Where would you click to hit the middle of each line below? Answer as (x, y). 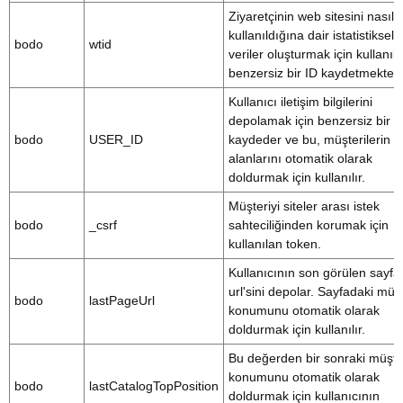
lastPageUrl (122, 300)
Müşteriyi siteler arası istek (304, 206)
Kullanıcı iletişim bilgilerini (300, 102)
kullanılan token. (275, 244)
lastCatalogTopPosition (154, 386)
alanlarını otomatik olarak (300, 158)
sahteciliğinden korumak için (309, 225)
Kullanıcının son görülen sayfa (314, 273)
